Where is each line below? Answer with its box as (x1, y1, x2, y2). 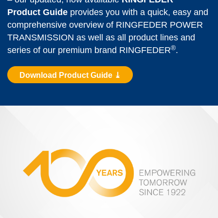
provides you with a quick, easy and (68, 7, 208, 18)
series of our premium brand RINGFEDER (7, 45, 171, 55)
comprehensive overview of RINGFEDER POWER (7, 20, 203, 30)
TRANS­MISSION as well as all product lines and (7, 33, 195, 43)
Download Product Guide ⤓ (19, 71, 121, 80)
